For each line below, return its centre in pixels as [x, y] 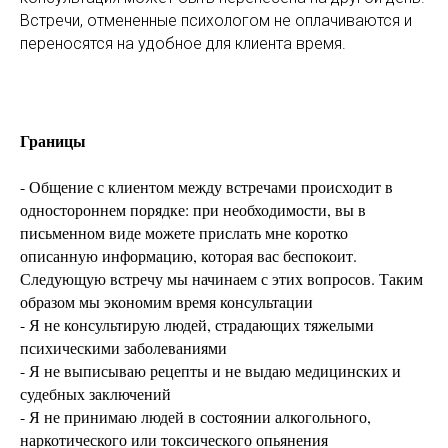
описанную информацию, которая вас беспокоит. [188, 255]
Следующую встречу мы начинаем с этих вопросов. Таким [221, 278]
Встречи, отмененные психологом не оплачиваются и [216, 20]
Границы [53, 140]
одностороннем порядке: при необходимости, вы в [193, 209]
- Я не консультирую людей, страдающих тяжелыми [197, 324]
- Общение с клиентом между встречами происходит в [206, 186]
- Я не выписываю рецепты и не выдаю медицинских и [210, 370]
